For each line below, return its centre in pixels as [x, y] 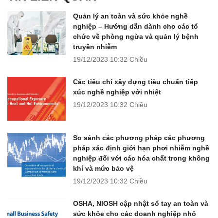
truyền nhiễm [95, 47]
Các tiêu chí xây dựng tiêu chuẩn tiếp [136, 82]
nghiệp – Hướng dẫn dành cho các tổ [136, 27]
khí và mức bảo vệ [103, 169]
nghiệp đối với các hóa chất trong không [141, 158]
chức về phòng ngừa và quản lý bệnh [136, 37]
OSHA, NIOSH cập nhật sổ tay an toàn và [141, 204]
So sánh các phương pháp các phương [139, 138]
